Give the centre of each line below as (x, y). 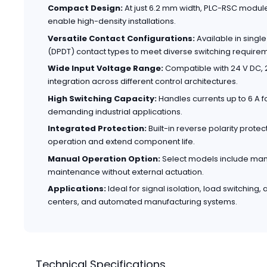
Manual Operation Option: (104, 159)
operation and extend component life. (121, 142)
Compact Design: (85, 8)
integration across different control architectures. (143, 82)
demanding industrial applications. (115, 111)
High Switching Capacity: (102, 98)
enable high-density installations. (112, 21)
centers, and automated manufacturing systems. (142, 202)
